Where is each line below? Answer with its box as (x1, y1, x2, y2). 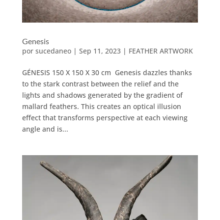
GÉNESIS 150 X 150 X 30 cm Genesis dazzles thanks (22, 68, 192, 78)
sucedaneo (35, 46, 71, 56)
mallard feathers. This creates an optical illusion (22, 102, 181, 111)
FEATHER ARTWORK (128, 46, 193, 56)
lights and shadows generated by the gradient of (22, 90, 183, 100)
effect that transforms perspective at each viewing (22, 113, 188, 123)
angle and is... (22, 124, 68, 134)
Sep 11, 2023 (79, 46, 121, 56)
